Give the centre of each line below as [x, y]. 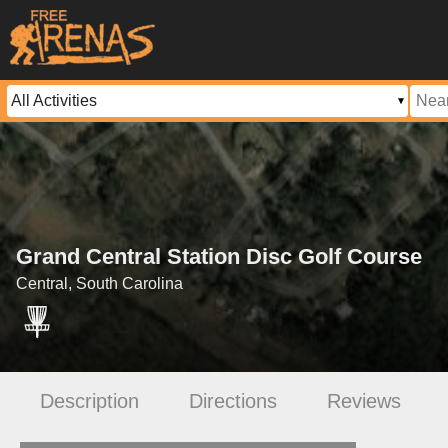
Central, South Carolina [99, 284]
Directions [233, 400]
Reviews [364, 400]
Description [89, 400]
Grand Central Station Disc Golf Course [219, 257]
